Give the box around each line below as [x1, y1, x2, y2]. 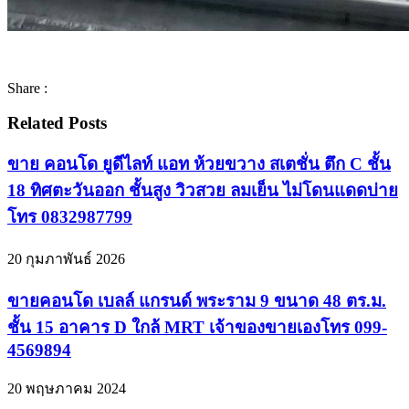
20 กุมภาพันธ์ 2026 [7, 250, 125, 267]
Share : [7, 79, 47, 96]
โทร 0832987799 [7, 207, 132, 227]
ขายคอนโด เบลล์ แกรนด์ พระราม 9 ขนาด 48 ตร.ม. [7, 290, 386, 310]
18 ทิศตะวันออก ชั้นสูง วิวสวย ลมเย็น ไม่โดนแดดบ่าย [7, 181, 398, 201]
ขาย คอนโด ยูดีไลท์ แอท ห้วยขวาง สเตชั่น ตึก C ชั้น [7, 154, 391, 174]
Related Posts [7, 113, 107, 133]
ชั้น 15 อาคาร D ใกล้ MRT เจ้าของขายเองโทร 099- [7, 317, 387, 337]
